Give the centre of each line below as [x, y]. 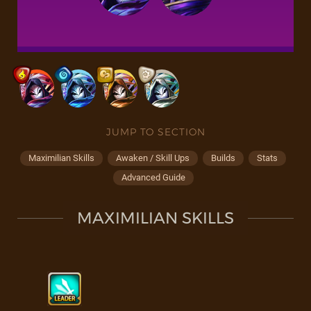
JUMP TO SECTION [155, 132]
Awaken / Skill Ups [153, 158]
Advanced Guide [153, 177]
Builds [223, 158]
